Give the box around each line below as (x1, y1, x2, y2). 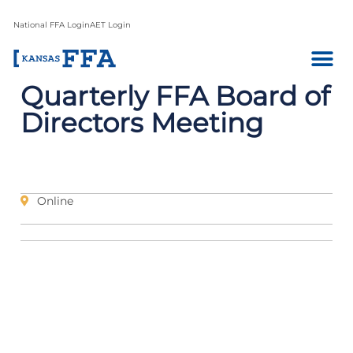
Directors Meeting (20, 106, 263, 139)
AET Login (90, 20, 131, 30)
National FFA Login (13, 20, 90, 30)
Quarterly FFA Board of (20, 80, 330, 113)
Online (37, 194, 73, 208)
